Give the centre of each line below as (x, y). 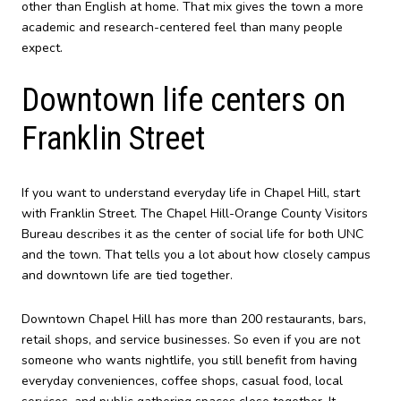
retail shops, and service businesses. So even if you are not (191, 340)
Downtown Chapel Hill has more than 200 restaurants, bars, (194, 320)
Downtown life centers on (183, 101)
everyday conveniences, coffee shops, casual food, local (182, 381)
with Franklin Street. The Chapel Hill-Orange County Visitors (195, 213)
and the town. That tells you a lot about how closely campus (196, 254)
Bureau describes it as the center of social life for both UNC (192, 234)
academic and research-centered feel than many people (182, 27)
